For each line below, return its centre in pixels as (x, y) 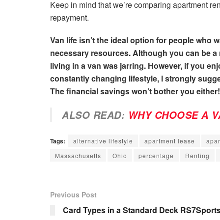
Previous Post (73, 194)
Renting (197, 155)
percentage (156, 155)
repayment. (69, 17)
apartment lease (170, 140)
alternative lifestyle (103, 140)
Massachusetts (78, 155)
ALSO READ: (95, 115)
